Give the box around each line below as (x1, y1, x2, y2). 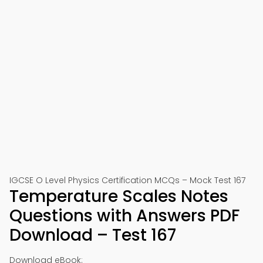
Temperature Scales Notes (9, 185, 228, 208)
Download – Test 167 (9, 224, 176, 247)
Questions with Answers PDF (9, 204, 240, 227)
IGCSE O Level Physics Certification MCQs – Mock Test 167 (9, 174, 245, 186)
